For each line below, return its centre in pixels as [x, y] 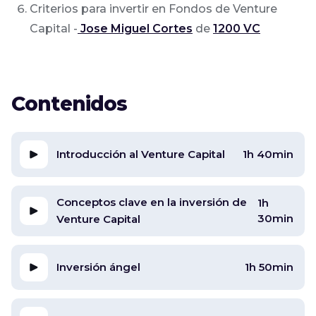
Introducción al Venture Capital [141, 154]
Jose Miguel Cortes [135, 28]
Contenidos [69, 103]
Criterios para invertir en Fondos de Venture [153, 8]
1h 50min [269, 267]
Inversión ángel [98, 267]
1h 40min [268, 154]
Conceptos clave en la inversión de [152, 202]
